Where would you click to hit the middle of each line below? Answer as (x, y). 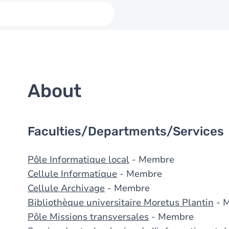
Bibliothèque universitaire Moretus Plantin (121, 202)
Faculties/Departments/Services (126, 131)
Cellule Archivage (66, 188)
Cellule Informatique (72, 174)
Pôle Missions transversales (88, 217)
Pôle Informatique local (78, 159)
